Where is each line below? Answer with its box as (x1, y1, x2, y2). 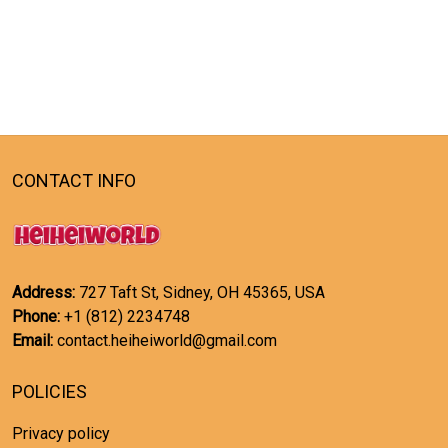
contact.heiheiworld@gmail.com (57, 331, 277, 350)
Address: (12, 283, 75, 302)
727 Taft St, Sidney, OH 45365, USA (75, 283, 325, 302)
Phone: (12, 307, 60, 326)
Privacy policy (12, 424, 110, 443)
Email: (12, 331, 57, 350)
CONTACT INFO (12, 170, 136, 191)
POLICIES (12, 381, 87, 402)
